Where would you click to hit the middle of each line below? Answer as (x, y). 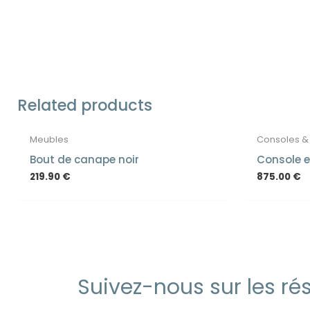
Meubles (49, 140)
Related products (84, 105)
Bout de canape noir (84, 159)
